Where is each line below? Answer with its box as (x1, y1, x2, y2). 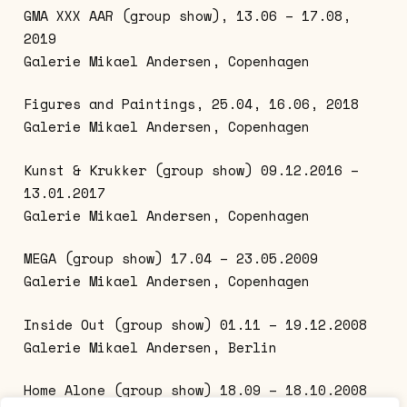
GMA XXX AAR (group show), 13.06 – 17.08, (23, 5, 351, 25)
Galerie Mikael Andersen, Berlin (23, 336, 277, 357)
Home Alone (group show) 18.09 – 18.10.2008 (23, 380, 367, 401)
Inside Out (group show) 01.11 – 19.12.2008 (23, 313, 367, 334)
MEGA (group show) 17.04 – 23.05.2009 (23, 248, 318, 269)
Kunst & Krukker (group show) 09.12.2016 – (23, 159, 359, 180)
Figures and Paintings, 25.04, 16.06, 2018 (23, 94, 359, 114)
